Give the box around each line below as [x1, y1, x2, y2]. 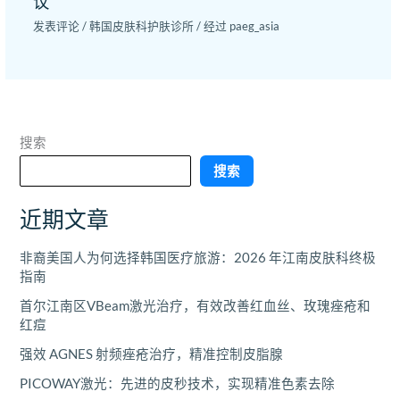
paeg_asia [229, 18, 280, 33]
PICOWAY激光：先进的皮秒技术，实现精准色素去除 [20, 376, 336, 392]
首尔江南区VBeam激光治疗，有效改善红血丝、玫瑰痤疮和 [20, 298, 371, 314]
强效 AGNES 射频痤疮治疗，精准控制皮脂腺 [20, 346, 284, 362]
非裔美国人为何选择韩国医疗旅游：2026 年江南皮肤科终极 [20, 250, 377, 266]
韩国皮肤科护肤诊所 [89, 18, 195, 33]
